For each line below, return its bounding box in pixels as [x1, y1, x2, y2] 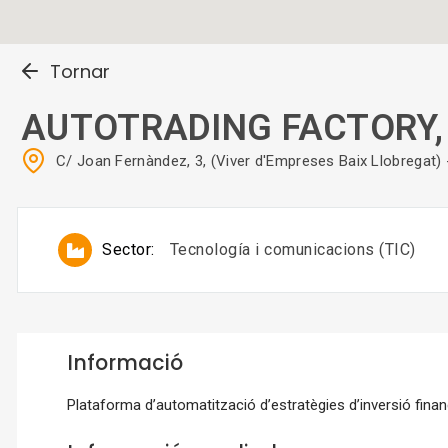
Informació [67, 348, 183, 378]
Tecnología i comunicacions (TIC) [169, 240, 416, 260]
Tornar [49, 59, 110, 85]
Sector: [102, 240, 155, 260]
